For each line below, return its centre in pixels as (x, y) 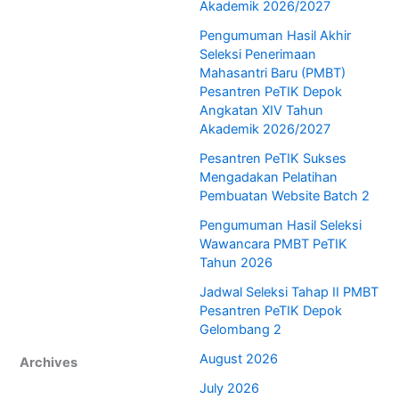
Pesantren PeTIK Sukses (273, 159)
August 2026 (239, 359)
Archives (49, 363)
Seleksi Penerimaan (258, 55)
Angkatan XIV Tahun (261, 111)
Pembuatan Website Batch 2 (285, 196)
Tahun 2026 (236, 263)
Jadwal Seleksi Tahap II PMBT (289, 293)
